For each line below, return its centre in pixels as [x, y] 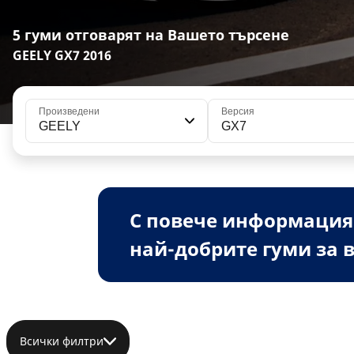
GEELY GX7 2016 [62, 55]
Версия [237, 111]
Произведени [69, 111]
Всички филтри [62, 341]
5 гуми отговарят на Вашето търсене [151, 34]
